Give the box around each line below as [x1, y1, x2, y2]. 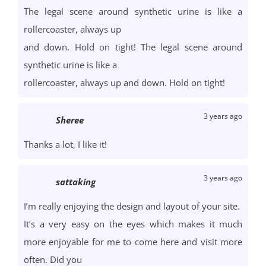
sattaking [56, 176, 96, 188]
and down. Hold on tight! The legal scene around [24, 41, 242, 53]
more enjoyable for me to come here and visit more [24, 236, 242, 248]
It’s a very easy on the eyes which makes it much [24, 218, 242, 230]
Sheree [56, 114, 84, 126]
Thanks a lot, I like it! [24, 138, 107, 151]
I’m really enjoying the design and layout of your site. [24, 200, 240, 213]
